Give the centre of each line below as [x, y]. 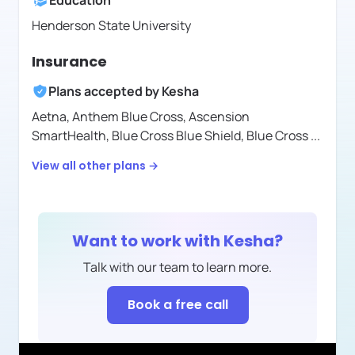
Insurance [69, 62]
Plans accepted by [105, 92]
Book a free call [177, 305]
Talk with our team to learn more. [177, 267]
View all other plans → [95, 166]
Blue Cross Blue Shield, [179, 136]
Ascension [219, 117]
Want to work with [148, 241]
